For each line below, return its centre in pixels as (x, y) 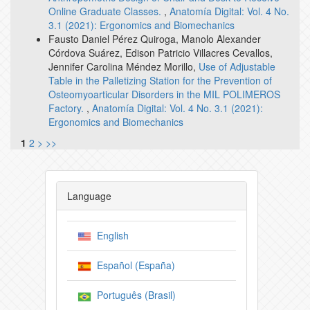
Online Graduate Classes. (106, 11)
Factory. (67, 108)
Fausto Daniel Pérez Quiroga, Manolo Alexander (155, 38)
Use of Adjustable (237, 66)
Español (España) (133, 265)
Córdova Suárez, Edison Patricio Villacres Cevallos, (161, 52)
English (110, 235)
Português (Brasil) (134, 295)
